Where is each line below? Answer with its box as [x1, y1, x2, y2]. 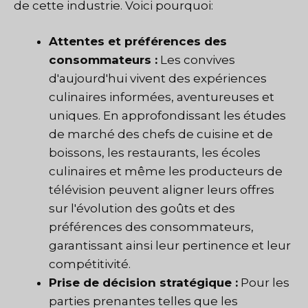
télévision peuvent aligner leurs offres [49, 183, 274, 197]
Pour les [238, 276, 289, 290]
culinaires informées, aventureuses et [49, 90, 274, 104]
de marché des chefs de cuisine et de [49, 127, 273, 142]
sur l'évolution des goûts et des [49, 201, 235, 216]
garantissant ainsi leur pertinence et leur [49, 239, 291, 253]
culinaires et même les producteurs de [49, 164, 283, 179]
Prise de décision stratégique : [49, 276, 238, 290]
